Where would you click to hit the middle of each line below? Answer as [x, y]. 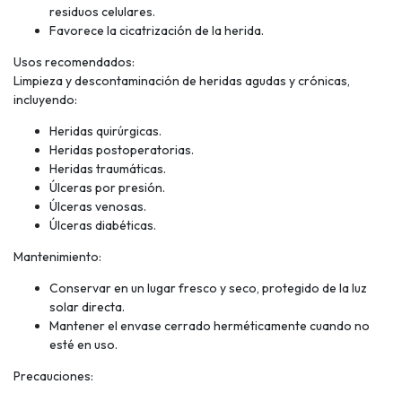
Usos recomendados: [74, 61]
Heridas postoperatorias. [122, 149]
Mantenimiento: [57, 256]
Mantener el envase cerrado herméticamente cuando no [210, 325]
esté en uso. [83, 344]
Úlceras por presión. [107, 187]
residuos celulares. [102, 11]
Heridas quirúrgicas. [105, 131]
